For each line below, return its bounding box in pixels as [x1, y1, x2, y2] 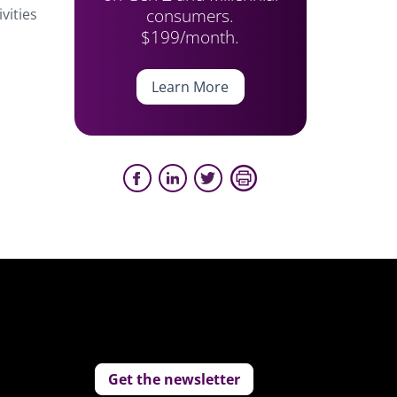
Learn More [152, 77, 230, 97]
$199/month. [141, 25, 240, 49]
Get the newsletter [108, 370, 241, 389]
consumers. [146, 4, 235, 27]
